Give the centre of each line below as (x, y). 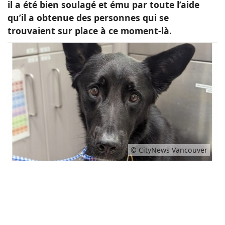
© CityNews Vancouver (169, 150)
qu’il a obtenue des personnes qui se (88, 18)
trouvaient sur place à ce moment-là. (90, 31)
